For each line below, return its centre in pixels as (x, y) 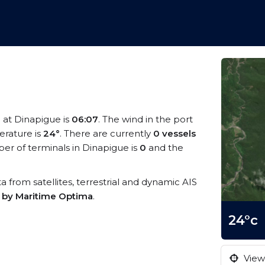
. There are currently (106, 133)
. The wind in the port (146, 119)
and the (165, 148)
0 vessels (174, 133)
